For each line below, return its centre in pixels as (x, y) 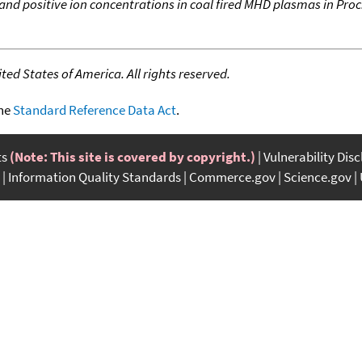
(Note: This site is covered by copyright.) (133, 156)
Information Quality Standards (95, 177)
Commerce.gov (232, 177)
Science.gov (318, 177)
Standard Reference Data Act (95, 109)
